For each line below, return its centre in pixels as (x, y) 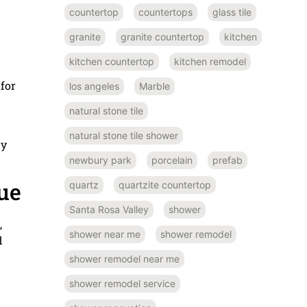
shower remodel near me (124, 258)
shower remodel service (122, 283)
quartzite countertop (165, 184)
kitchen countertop (112, 61)
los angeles (94, 86)
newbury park (100, 160)
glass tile (232, 12)
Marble (155, 86)
